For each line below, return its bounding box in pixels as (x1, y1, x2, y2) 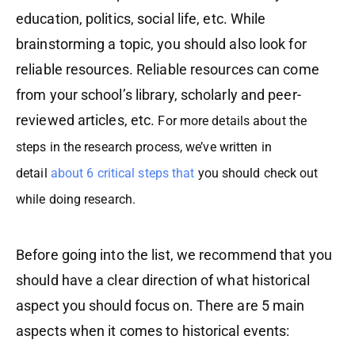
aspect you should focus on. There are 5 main (16, 297, 305, 315)
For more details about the (158, 113, 307, 129)
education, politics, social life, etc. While (16, 10, 266, 28)
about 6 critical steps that (47, 166, 195, 181)
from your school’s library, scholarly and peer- (16, 86, 301, 104)
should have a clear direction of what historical (16, 272, 310, 289)
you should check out (194, 166, 319, 181)
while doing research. (16, 192, 136, 208)
